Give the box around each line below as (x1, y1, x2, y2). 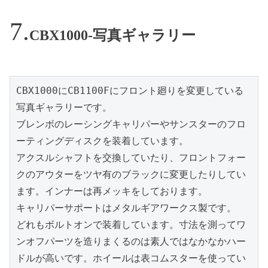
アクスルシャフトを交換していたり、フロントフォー (16, 152, 246, 164)
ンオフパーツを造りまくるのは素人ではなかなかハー (16, 236, 246, 248)
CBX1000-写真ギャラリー (29, 27, 196, 43)
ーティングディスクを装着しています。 (16, 135, 188, 147)
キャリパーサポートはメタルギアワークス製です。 (16, 202, 236, 214)
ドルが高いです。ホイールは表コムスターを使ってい (16, 252, 246, 264)
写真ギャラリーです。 (16, 102, 112, 114)
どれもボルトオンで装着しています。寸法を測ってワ (16, 219, 246, 231)
